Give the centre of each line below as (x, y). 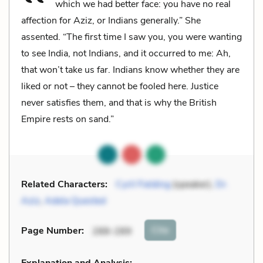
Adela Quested (75, 200)
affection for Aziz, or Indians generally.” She (111, 20)
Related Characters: (64, 184)
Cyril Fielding (143, 184)
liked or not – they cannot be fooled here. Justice (120, 86)
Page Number (51, 231)
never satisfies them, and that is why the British (119, 102)
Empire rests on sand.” (68, 119)
